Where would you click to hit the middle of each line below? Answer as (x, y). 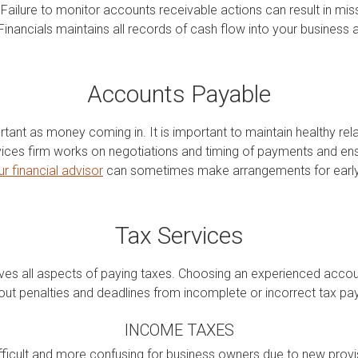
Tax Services (179, 235)
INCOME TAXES (179, 330)
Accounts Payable (179, 93)
